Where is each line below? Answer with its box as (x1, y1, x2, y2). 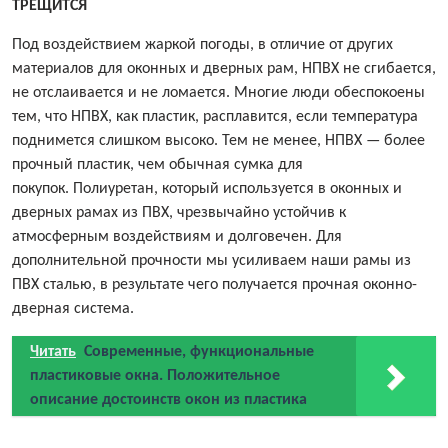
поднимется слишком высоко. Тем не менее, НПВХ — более (12, 133, 425, 150)
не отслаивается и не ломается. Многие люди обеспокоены (12, 85, 425, 102)
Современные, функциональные (84, 344, 314, 361)
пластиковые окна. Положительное (30, 368, 280, 385)
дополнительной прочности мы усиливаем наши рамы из (12, 253, 411, 270)
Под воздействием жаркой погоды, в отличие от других (12, 37, 393, 54)
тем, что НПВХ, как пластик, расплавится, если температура (12, 109, 418, 126)
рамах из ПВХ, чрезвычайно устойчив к (72, 205, 346, 222)
